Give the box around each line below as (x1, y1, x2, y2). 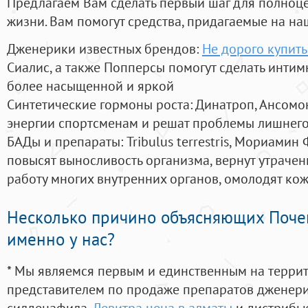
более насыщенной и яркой (7, 76, 174, 96)
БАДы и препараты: (7, 132, 126, 151)
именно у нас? (7, 228, 115, 251)
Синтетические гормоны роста (7, 95, 190, 114)
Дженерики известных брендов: (7, 39, 202, 58)
